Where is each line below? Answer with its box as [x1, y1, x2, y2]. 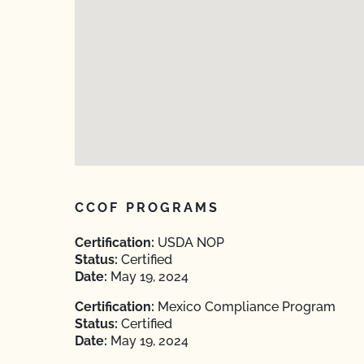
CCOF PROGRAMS [75, 200, 220, 215]
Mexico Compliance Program [154, 299, 336, 314]
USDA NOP [154, 235, 224, 250]
